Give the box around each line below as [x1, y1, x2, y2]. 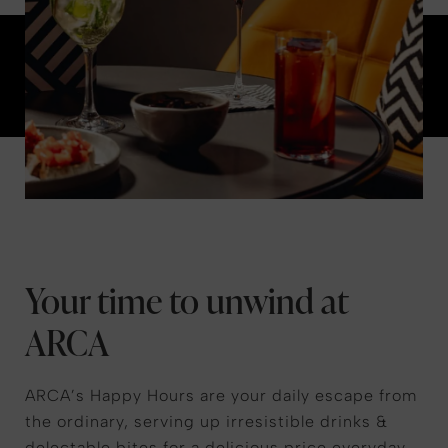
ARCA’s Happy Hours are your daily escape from [25, 386, 417, 405]
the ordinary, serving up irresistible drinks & [25, 412, 388, 431]
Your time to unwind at [25, 276, 348, 323]
